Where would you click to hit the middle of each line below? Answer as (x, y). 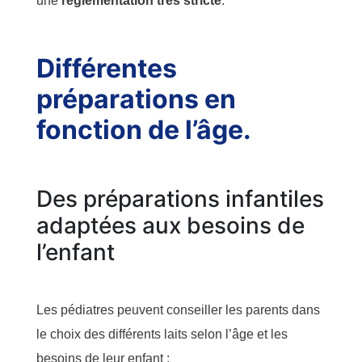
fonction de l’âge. (144, 129)
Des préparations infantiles (180, 198)
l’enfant (76, 252)
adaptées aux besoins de (170, 225)
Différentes (107, 68)
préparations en (136, 99)
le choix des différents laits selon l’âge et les (162, 334)
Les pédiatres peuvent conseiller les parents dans (178, 309)
